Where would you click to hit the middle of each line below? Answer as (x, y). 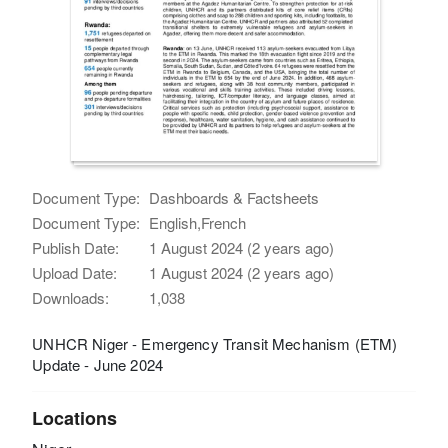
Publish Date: (76, 247)
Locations (75, 417)
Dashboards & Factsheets (234, 197)
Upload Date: (75, 272)
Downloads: (71, 297)
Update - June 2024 (98, 364)
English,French (198, 222)
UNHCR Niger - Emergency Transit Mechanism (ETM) (215, 343)
